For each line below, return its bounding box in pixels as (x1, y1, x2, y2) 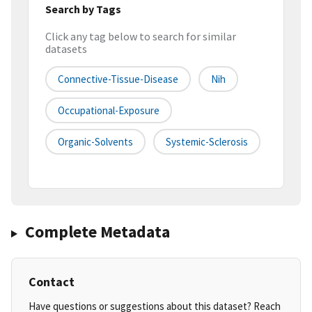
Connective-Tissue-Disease (58, 72, 178, 86)
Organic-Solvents (58, 135, 133, 149)
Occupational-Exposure (58, 104, 159, 118)
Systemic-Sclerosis (166, 135, 248, 149)
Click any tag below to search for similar (45, 29, 236, 44)
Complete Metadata (24, 221, 170, 243)
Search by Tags (45, 1, 121, 16)
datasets (45, 42, 87, 56)
